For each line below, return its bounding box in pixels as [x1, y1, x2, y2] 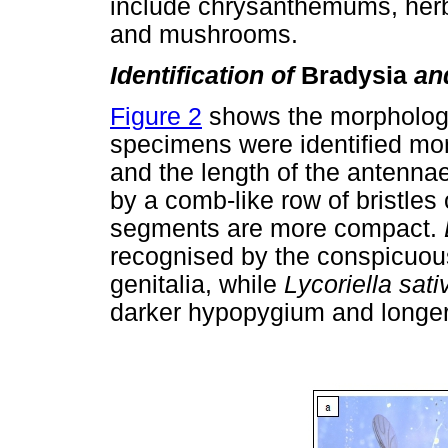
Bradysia [301, 62, 414, 90]
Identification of [110, 62, 301, 90]
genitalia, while [110, 271, 284, 299]
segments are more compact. [110, 215, 444, 243]
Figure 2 [110, 103, 202, 131]
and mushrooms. [110, 21, 298, 49]
